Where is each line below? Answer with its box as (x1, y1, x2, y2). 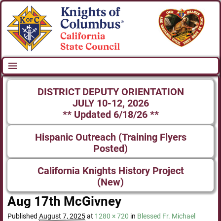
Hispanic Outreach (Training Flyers (35, 131, 186, 143)
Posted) (93, 143, 128, 154)
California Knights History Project (37, 165, 184, 177)
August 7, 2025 (38, 212, 85, 220)
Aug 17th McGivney (7, 194, 121, 209)
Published (7, 212, 39, 220)
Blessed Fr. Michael (137, 212, 195, 220)
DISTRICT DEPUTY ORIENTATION (37, 86, 184, 98)
